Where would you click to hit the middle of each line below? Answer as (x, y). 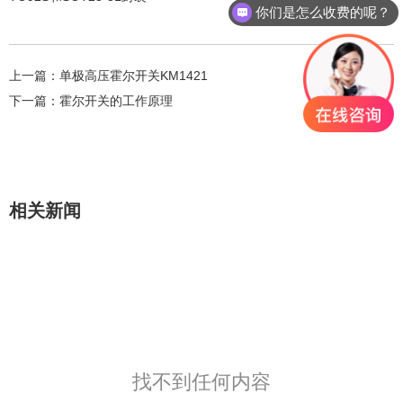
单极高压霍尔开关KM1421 (134, 76)
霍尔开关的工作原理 (116, 101)
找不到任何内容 (201, 382)
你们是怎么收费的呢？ (323, 12)
